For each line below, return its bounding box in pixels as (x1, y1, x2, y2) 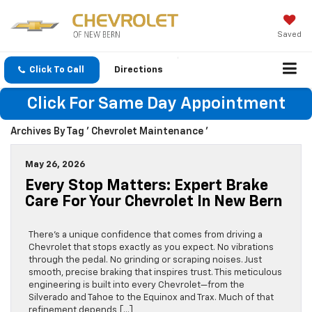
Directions (114, 65, 163, 75)
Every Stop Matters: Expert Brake (25, 178, 268, 194)
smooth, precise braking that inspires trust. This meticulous (29, 268, 282, 278)
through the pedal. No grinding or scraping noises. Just (29, 256, 262, 265)
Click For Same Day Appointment (26, 95, 286, 113)
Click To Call (29, 65, 84, 75)
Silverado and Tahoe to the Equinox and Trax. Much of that (29, 293, 274, 303)
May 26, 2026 (25, 160, 85, 170)
